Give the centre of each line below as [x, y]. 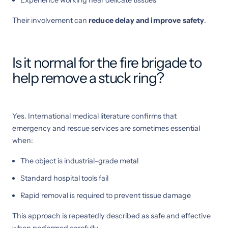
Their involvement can [50, 20]
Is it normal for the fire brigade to [107, 62]
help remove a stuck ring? [88, 78]
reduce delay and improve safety [147, 20]
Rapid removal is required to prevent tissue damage [106, 195]
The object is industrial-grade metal [79, 161]
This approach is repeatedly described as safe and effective [111, 216]
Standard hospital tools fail [64, 178]
